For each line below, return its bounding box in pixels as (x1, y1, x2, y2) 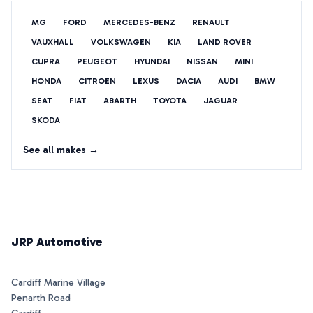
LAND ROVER (198, 37, 252, 47)
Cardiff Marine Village (11, 277, 105, 289)
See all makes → (23, 144, 99, 156)
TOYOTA (153, 96, 187, 105)
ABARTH (103, 96, 136, 105)
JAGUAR (203, 96, 238, 105)
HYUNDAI (134, 57, 170, 66)
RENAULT (192, 17, 230, 27)
